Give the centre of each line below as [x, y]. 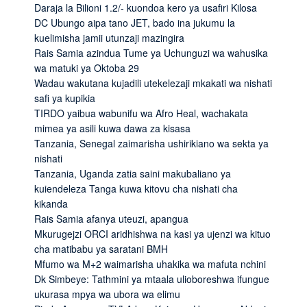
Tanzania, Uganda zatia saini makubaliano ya [133, 173]
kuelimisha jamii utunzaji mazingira [109, 37]
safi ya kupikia [65, 98]
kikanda [51, 203]
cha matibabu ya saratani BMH [101, 248]
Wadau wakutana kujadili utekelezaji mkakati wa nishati [153, 83]
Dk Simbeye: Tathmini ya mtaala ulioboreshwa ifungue [152, 279]
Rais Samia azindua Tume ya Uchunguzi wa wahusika [151, 52]
